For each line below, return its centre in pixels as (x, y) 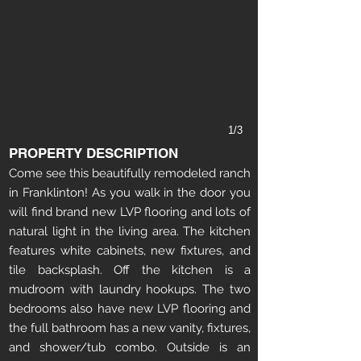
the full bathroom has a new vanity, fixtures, (130, 328)
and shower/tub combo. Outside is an (130, 347)
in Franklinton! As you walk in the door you (130, 193)
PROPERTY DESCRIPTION (93, 153)
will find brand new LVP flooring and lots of (130, 212)
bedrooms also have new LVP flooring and (130, 309)
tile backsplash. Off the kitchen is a (130, 270)
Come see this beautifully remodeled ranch (130, 173)
